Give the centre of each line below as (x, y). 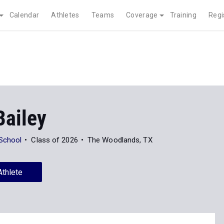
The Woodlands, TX (120, 140)
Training (183, 15)
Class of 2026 (54, 140)
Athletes (65, 15)
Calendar (24, 15)
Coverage (142, 15)
